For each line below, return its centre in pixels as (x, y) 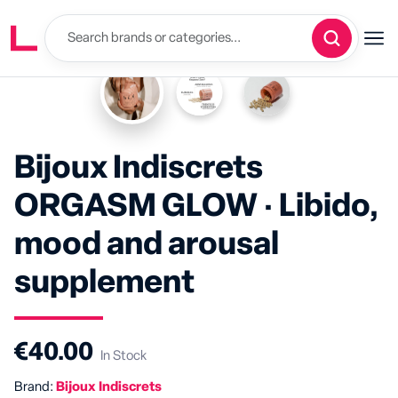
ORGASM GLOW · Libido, (197, 206)
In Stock (123, 356)
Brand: (35, 387)
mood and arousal (147, 244)
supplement (104, 283)
